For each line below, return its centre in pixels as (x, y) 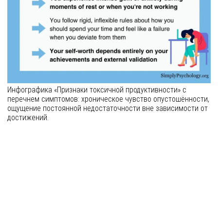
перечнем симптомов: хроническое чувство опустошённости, (108, 99)
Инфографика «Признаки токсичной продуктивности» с (97, 90)
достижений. (28, 118)
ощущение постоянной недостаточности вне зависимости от (108, 109)
